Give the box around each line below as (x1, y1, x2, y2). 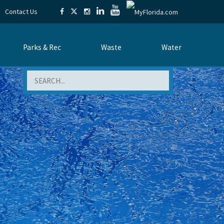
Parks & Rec (23, 42, 61, 52)
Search (27, 71, 49, 80)
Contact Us (5, 7, 37, 16)
